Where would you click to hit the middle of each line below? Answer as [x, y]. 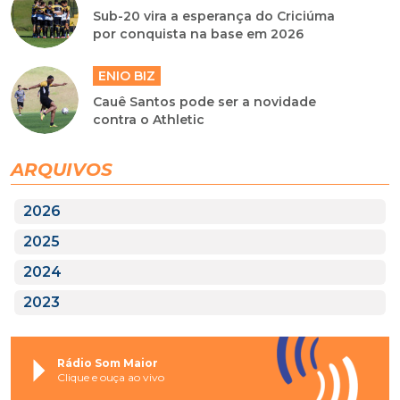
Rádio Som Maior [108, 362]
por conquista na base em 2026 [199, 34]
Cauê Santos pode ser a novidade [205, 102]
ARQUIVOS [62, 170]
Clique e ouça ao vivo [111, 377]
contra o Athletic [149, 120]
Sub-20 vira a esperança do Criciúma [214, 17]
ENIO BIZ [127, 76]
